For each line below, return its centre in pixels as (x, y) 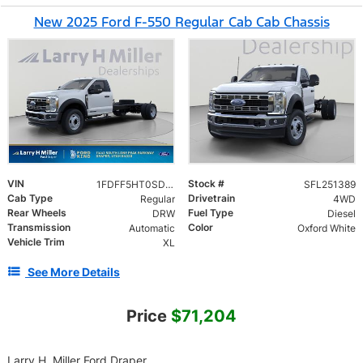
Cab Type (30, 198)
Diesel (341, 213)
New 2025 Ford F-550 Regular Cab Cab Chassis (181, 21)
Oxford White (326, 228)
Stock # (206, 183)
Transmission (39, 227)
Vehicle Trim (36, 241)
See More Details (74, 271)
